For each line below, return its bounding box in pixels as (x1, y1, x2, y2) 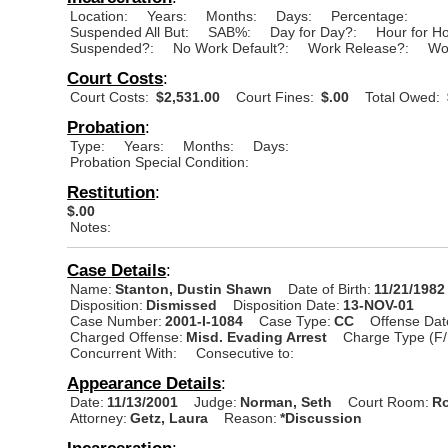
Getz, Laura (130, 409, 213, 426)
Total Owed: (365, 88, 441, 105)
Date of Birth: (288, 280, 372, 297)
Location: (70, 7, 129, 24)
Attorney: (70, 409, 128, 426)
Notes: (70, 218, 112, 235)
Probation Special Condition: (70, 153, 250, 170)
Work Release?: (308, 39, 410, 56)
